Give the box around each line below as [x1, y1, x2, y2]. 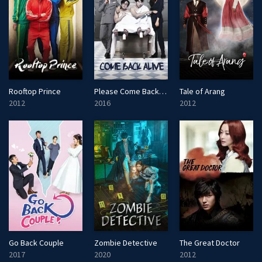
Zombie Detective [94, 237, 157, 248]
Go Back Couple [9, 237, 64, 248]
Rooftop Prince [9, 85, 61, 96]
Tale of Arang [179, 85, 225, 96]
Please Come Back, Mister [158, 85, 167, 96]
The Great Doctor [179, 237, 240, 248]
